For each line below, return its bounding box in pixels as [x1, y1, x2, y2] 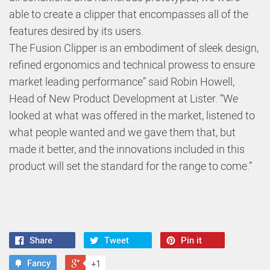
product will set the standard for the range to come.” [9, 159, 252, 174]
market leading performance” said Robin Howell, [9, 74, 234, 89]
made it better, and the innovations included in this [9, 142, 245, 157]
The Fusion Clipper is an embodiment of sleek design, [9, 40, 259, 55]
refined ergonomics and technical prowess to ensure [9, 57, 255, 72]
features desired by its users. [9, 24, 143, 39]
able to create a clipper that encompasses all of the [9, 7, 248, 22]
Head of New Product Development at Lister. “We [9, 91, 238, 106]
